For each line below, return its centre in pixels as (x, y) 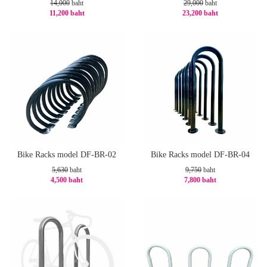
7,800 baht (200, 180)
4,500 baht (67, 180)
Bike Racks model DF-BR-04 (200, 155)
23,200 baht (200, 13)
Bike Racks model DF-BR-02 (67, 155)
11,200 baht (67, 13)
